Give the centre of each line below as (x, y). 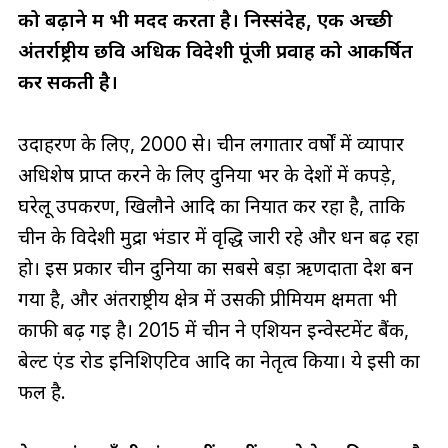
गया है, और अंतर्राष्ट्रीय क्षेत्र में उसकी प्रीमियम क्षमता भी (207, 299)
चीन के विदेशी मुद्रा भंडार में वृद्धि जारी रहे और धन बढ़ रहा (218, 237)
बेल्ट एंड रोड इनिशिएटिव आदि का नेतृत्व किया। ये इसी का (218, 361)
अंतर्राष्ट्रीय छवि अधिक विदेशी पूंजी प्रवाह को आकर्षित (215, 51)
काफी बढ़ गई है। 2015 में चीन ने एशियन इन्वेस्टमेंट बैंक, (213, 330)
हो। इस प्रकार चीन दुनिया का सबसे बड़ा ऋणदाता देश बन (215, 268)
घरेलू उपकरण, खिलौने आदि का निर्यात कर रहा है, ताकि (211, 206)
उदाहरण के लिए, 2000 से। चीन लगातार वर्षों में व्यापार (210, 144)
